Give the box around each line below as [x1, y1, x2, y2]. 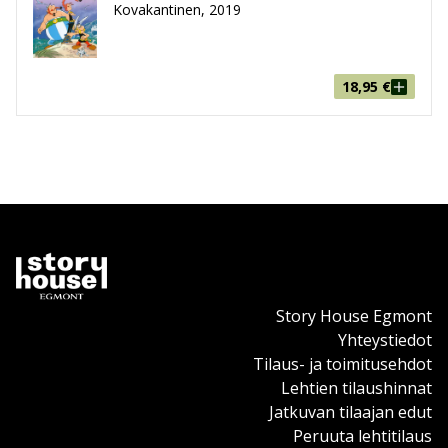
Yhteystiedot [338, 329, 432, 352]
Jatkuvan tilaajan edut [269, 401, 432, 424]
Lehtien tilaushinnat [281, 377, 432, 400]
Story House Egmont [276, 305, 432, 328]
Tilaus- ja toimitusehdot [253, 353, 432, 376]
